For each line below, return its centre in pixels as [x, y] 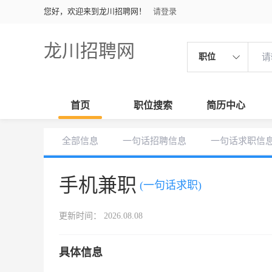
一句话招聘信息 [155, 141]
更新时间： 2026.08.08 [101, 216]
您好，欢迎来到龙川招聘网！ [95, 11]
